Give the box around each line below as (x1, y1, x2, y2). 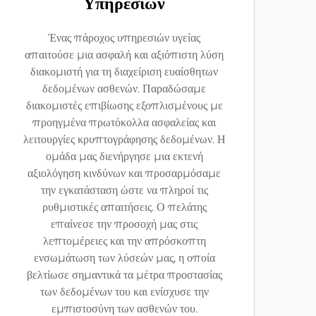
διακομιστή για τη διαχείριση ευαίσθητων (30, 65, 218, 78)
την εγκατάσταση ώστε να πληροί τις (40, 183, 208, 197)
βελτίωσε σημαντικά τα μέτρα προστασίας (26, 268, 222, 281)
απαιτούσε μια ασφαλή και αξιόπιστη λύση (25, 48, 224, 61)
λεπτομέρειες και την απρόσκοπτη (42, 234, 206, 248)
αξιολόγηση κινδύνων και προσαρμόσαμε (28, 166, 221, 180)
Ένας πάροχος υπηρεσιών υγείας (48, 31, 200, 44)
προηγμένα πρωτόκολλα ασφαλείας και (32, 116, 216, 129)
